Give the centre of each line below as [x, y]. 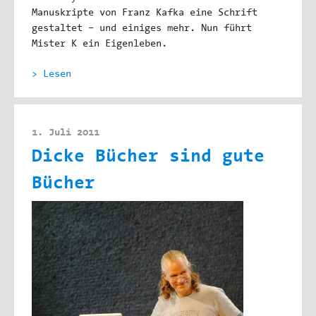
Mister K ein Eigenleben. [99, 45]
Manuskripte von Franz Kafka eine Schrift [145, 14]
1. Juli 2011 [66, 134]
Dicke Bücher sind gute [148, 157]
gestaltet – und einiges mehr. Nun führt [142, 29]
